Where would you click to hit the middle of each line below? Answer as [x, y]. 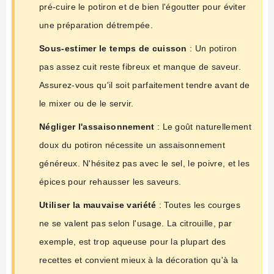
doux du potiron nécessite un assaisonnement [132, 145]
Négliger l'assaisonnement [97, 126]
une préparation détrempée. [96, 25]
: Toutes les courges [198, 205]
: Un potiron [212, 48]
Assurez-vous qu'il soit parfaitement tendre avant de [145, 85]
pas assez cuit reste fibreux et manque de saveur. [140, 66]
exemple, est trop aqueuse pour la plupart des [133, 241]
